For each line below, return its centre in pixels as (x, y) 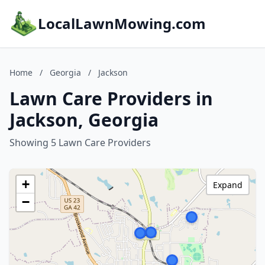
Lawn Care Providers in (111, 98)
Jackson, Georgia (84, 120)
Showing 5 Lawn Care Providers (80, 143)
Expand (228, 185)
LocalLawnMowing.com (122, 23)
